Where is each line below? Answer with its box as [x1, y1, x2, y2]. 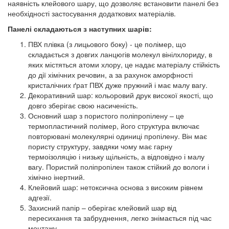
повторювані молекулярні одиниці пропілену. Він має [28, 131, 207, 142]
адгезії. [28, 192, 52, 203]
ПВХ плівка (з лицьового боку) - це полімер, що [28, 39, 186, 50]
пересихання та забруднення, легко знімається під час [28, 213, 212, 223]
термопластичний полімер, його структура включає [28, 121, 199, 131]
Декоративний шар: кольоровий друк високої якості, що [28, 90, 213, 101]
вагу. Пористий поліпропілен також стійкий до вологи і [28, 162, 209, 172]
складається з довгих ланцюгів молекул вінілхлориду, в [28, 49, 212, 60]
